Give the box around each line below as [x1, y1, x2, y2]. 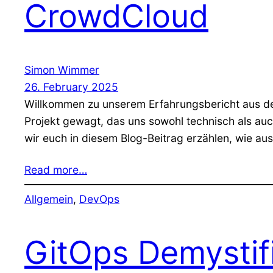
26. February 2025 [24, 80, 118, 94]
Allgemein [24, 192, 73, 205]
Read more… [24, 163, 87, 177]
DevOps [79, 192, 119, 205]
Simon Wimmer [24, 63, 99, 77]
